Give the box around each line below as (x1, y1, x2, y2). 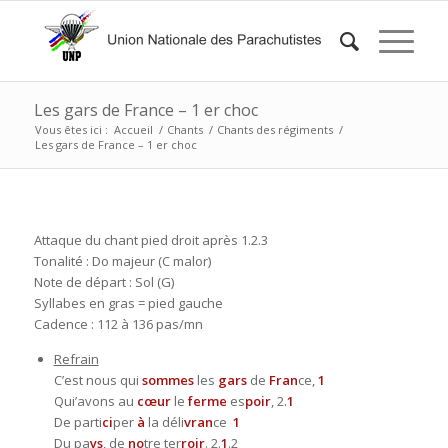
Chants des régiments (216, 122, 333, 137)
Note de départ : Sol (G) (33, 273, 174, 292)
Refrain (53, 350, 99, 369)
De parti (53, 413, 102, 432)
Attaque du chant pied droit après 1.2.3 (33, 231, 268, 250)
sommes (141, 371, 194, 390)
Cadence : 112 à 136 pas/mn (33, 315, 203, 334)
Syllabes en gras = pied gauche (33, 294, 223, 313)
